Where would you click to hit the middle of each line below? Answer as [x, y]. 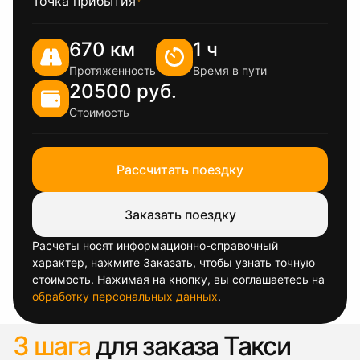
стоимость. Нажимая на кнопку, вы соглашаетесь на [178, 279]
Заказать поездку [180, 215]
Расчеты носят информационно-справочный [155, 245]
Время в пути [230, 70]
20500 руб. [123, 91]
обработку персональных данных [125, 296]
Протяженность [112, 70]
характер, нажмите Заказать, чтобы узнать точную [174, 262]
